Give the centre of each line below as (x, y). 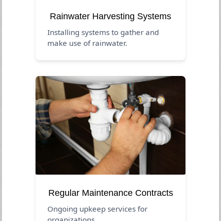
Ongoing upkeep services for (98, 208)
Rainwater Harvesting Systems (110, 16)
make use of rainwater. (88, 43)
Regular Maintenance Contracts (110, 193)
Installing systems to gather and (103, 32)
